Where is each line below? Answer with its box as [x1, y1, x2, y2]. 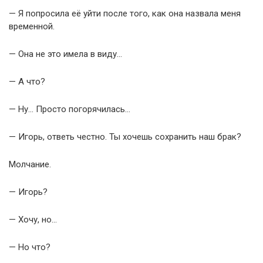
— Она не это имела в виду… [9, 48, 122, 59]
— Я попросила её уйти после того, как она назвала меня [9, 8, 241, 19]
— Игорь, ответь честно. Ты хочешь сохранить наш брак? [9, 131, 241, 142]
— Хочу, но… [9, 214, 57, 225]
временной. [9, 21, 55, 32]
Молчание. [9, 159, 51, 170]
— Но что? [9, 241, 50, 252]
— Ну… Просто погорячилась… [9, 103, 130, 114]
